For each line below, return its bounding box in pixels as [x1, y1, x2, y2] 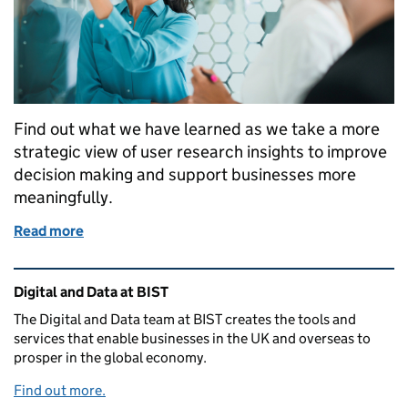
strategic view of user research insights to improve [14, 141, 387, 163]
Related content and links [17, 269, 240, 293]
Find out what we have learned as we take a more [14, 118, 380, 140]
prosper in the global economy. [14, 349, 207, 367]
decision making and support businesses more [14, 164, 356, 186]
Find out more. [14, 382, 106, 400]
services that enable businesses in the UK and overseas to [14, 330, 371, 348]
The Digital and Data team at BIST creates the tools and [14, 311, 356, 329]
